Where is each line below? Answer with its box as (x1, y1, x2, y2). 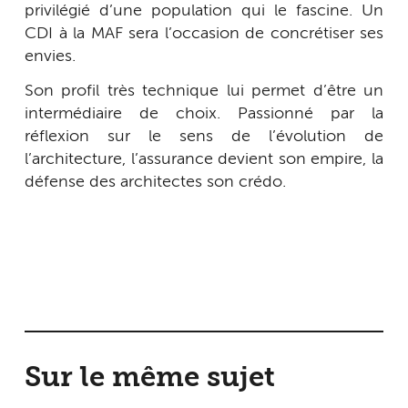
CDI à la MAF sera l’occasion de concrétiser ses (25, 25, 383, 43)
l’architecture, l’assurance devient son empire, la (25, 150, 383, 168)
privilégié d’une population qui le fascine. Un (25, 3, 383, 20)
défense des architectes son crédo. (25, 173, 286, 190)
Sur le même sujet (25, 364, 275, 393)
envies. (25, 48, 76, 66)
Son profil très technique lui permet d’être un (25, 82, 383, 99)
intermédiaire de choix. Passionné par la (25, 105, 383, 122)
